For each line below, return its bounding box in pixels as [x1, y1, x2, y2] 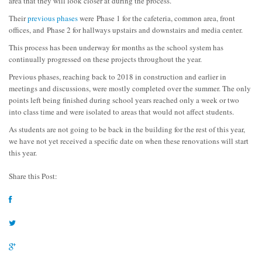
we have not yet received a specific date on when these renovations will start [9, 136, 249, 147]
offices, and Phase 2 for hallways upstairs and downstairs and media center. [9, 25, 243, 36]
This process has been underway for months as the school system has [9, 42, 223, 53]
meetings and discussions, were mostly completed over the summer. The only [9, 83, 251, 94]
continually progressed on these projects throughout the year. [9, 54, 202, 65]
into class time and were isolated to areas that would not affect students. [9, 106, 234, 118]
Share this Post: [9, 171, 57, 182]
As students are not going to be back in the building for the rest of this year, [9, 124, 245, 135]
